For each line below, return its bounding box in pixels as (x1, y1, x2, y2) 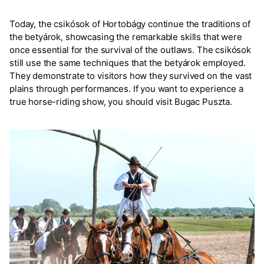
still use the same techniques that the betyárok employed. (9, 57, 246, 68)
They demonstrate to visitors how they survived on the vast (9, 70, 252, 81)
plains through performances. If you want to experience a (9, 83, 243, 94)
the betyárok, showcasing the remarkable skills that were (9, 31, 242, 42)
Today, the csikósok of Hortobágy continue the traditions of (9, 18, 251, 29)
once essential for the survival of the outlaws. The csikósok (9, 44, 252, 55)
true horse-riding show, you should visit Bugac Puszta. (9, 96, 232, 107)
